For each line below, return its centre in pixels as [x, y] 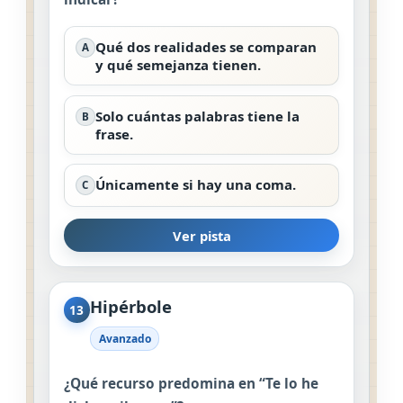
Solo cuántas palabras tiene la [197, 116]
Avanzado [125, 338]
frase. [114, 134]
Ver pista [201, 235]
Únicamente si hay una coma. [195, 184]
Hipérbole [130, 307]
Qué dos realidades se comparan [206, 47]
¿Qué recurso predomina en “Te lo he [191, 383]
